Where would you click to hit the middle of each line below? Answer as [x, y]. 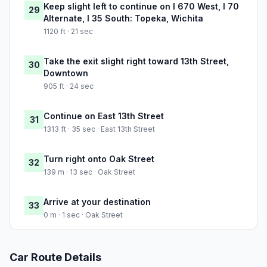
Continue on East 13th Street [104, 116]
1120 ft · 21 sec [68, 32]
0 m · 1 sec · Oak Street [83, 215]
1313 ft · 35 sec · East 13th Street [99, 129]
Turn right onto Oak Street [99, 159]
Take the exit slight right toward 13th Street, [136, 61]
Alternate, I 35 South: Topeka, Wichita [123, 18]
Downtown [66, 73]
